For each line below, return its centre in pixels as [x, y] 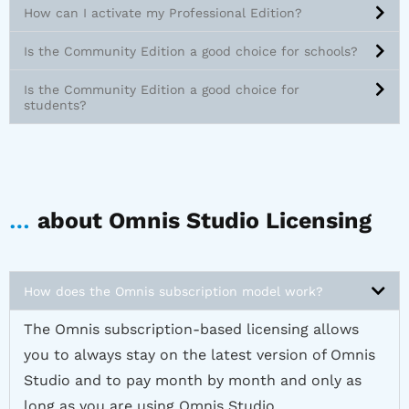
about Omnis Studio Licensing [204, 221]
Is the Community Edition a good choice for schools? [191, 52]
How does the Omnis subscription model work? [173, 292]
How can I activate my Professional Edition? [163, 13]
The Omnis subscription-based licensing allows [191, 330]
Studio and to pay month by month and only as [193, 381]
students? [55, 105]
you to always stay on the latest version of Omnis [199, 355]
